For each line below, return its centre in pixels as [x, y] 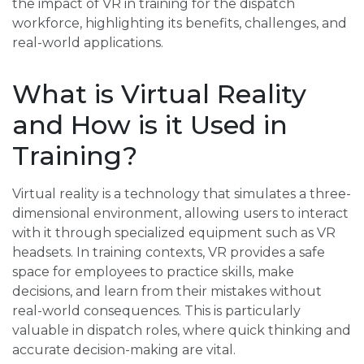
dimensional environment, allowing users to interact [180, 214]
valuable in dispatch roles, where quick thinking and [182, 331]
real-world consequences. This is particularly [156, 311]
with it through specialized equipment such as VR [174, 233]
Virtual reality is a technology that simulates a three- [182, 194]
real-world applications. [88, 43]
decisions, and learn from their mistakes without [167, 292]
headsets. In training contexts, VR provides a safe [169, 253]
